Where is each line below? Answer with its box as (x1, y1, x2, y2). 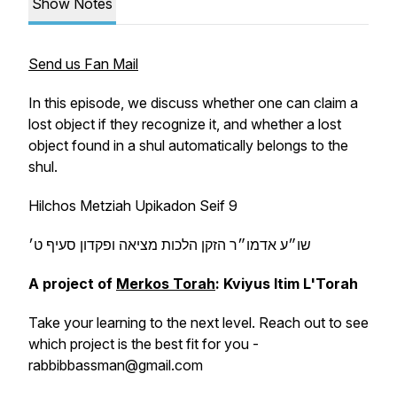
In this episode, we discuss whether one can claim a (28, 94, 358, 112)
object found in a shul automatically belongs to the (28, 136, 348, 154)
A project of (28, 275, 116, 292)
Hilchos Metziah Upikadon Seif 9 (28, 197, 237, 214)
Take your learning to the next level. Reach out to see (28, 314, 369, 331)
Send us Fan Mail (28, 55, 138, 73)
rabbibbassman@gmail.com (28, 356, 206, 374)
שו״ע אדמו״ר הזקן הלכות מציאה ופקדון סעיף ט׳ (28, 236, 311, 253)
